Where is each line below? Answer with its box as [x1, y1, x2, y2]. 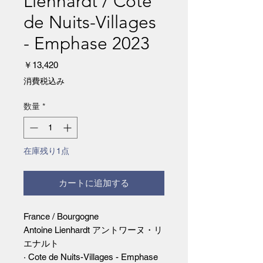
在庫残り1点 [23, 146, 69, 156]
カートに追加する [59, 178, 129, 188]
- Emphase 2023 [23, 33, 150, 55]
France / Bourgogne [23, 211, 99, 222]
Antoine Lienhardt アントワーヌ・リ [23, 225, 163, 235]
